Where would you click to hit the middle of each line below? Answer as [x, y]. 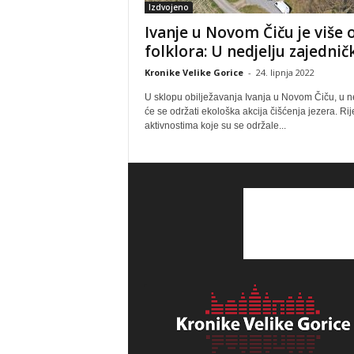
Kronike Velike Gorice [194, 72]
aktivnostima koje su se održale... [215, 126]
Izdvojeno [168, 7]
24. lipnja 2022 [285, 72]
